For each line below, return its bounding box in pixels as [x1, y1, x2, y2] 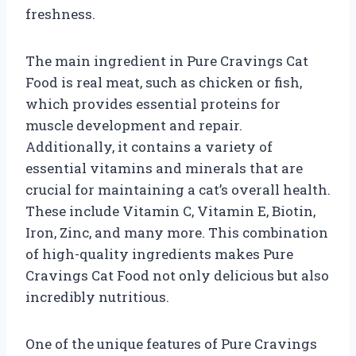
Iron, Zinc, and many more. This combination [25, 222, 328, 242]
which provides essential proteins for [25, 94, 281, 113]
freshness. [25, 4, 95, 23]
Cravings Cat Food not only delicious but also [25, 265, 329, 284]
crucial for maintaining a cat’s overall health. [25, 180, 331, 199]
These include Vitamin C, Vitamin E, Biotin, [25, 201, 315, 220]
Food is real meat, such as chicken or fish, [25, 72, 302, 91]
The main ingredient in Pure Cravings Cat [25, 51, 308, 70]
